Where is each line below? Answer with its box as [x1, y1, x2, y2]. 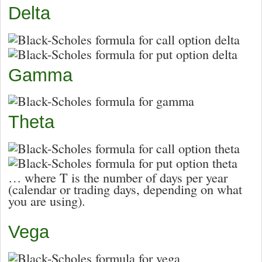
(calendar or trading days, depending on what [8, 180, 242, 198]
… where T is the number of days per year [8, 168, 227, 186]
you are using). [8, 191, 85, 209]
